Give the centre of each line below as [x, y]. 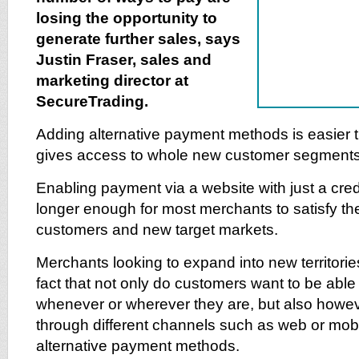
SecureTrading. [92, 101]
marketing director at [112, 81]
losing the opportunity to [127, 18]
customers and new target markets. [157, 230]
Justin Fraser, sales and [124, 60]
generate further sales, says [138, 39]
